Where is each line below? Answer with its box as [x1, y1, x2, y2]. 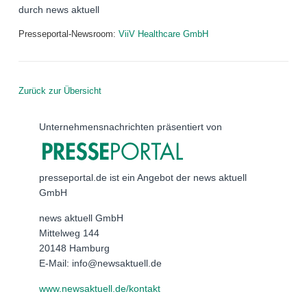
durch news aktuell [19, 4, 99, 16]
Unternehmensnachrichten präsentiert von [39, 121, 222, 133]
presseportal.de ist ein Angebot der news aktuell [39, 171, 247, 183]
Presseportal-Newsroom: [19, 29, 119, 40]
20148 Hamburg [39, 242, 110, 254]
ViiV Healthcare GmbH [119, 29, 208, 40]
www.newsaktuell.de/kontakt [39, 282, 160, 294]
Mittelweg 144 [39, 227, 99, 238]
